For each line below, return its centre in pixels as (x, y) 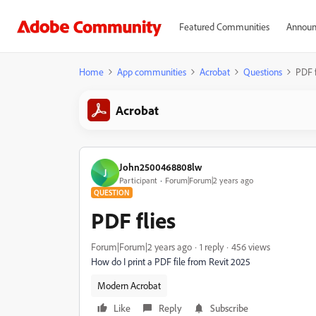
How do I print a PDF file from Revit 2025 (171, 261)
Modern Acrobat (129, 285)
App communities (152, 72)
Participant (138, 180)
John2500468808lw (160, 166)
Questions (263, 72)
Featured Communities (224, 26)
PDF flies (133, 220)
